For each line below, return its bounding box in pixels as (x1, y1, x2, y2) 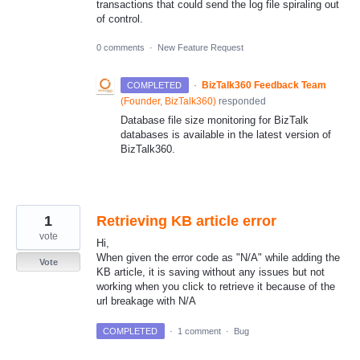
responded (216, 95, 266, 107)
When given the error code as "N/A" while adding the (96, 251, 340, 264)
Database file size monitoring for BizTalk (121, 113, 309, 126)
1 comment (177, 325, 221, 336)
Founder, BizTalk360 (124, 95, 213, 107)
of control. (96, 13, 143, 26)
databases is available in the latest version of (121, 128, 331, 141)
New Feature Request (157, 42, 243, 52)
